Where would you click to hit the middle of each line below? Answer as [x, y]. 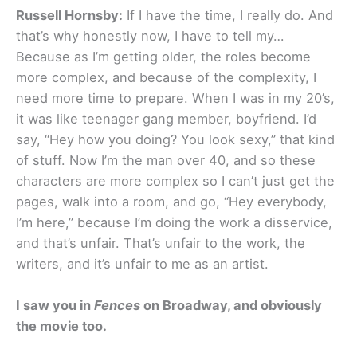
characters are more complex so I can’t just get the [175, 181]
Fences [117, 306]
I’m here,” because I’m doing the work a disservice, [174, 223]
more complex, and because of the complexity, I [166, 78]
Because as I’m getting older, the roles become [163, 57]
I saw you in [55, 306]
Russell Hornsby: [69, 16]
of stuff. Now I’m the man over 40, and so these [166, 161]
